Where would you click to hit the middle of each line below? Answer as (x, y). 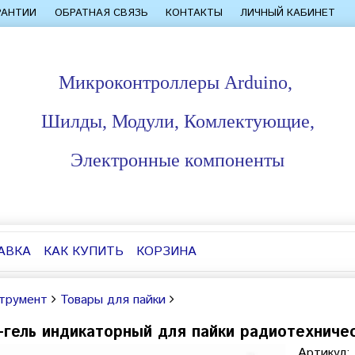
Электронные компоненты (177, 160)
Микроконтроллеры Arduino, (177, 82)
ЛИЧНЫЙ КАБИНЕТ (288, 13)
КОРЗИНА (166, 252)
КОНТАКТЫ (195, 13)
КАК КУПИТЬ (84, 252)
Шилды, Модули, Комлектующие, (177, 121)
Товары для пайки (113, 300)
